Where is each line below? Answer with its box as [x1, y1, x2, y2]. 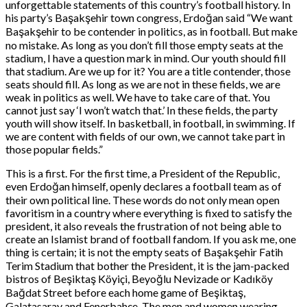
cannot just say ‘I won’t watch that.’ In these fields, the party [5, 103, 278, 117]
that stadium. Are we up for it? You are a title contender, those [5, 64, 291, 78]
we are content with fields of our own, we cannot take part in [5, 130, 285, 143]
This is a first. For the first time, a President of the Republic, [5, 167, 280, 180]
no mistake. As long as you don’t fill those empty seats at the [5, 38, 283, 52]
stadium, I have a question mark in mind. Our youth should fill [5, 51, 286, 65]
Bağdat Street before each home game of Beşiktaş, [5, 286, 245, 299]
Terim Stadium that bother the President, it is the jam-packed [5, 259, 289, 273]
